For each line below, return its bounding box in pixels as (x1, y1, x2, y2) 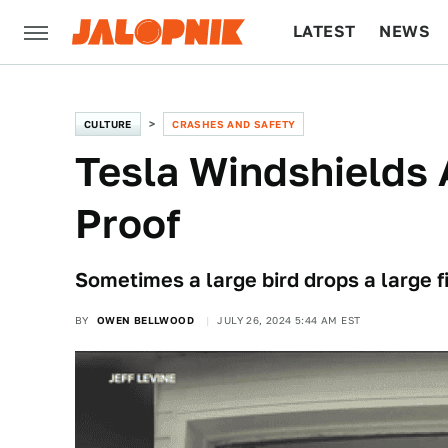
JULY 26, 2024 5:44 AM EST (217, 314, 361, 326)
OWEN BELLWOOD (96, 314, 195, 326)
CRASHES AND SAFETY (172, 118, 296, 130)
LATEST (293, 22, 356, 41)
